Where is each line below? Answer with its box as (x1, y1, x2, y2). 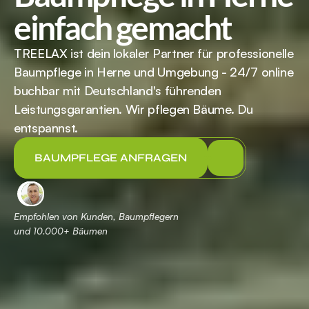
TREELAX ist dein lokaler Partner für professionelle (14, 46, 294, 61)
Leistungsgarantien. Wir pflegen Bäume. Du (14, 101, 253, 117)
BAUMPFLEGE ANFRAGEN (34, 151, 187, 164)
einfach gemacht (14, 8, 232, 47)
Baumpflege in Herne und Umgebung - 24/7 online (14, 64, 294, 79)
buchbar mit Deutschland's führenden (14, 83, 221, 98)
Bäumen (70, 225, 108, 237)
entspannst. (14, 120, 79, 135)
